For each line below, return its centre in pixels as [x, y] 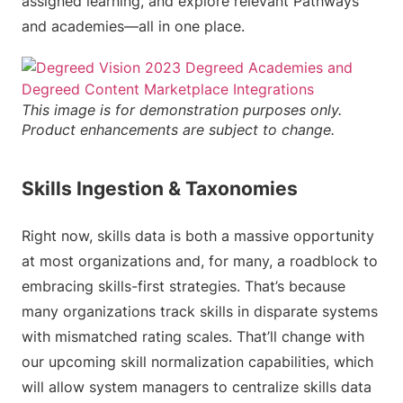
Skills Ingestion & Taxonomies [160, 188]
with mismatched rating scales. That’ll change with [193, 336]
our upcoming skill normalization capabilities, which [197, 362]
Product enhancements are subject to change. [178, 130]
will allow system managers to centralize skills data [197, 387]
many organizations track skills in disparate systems [200, 311]
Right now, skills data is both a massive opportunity [198, 236]
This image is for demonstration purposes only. [182, 110]
